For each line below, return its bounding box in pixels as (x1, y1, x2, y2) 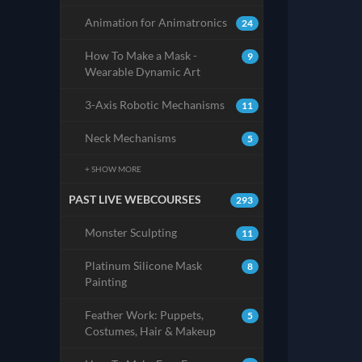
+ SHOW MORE (84, 164, 141, 175)
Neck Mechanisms (84, 131, 176, 145)
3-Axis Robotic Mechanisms (84, 98, 225, 112)
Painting (84, 275, 127, 289)
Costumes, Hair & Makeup (84, 324, 216, 339)
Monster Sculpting (84, 225, 177, 240)
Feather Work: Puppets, (84, 308, 204, 322)
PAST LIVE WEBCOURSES (68, 192, 201, 207)
